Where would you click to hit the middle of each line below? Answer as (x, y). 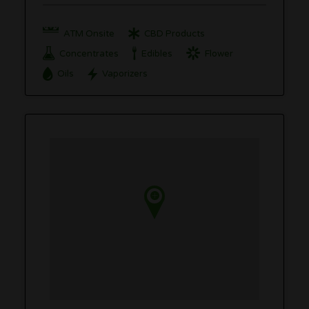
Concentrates (89, 54)
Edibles (157, 54)
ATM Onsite (89, 34)
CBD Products (175, 34)
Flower (219, 54)
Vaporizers (125, 74)
